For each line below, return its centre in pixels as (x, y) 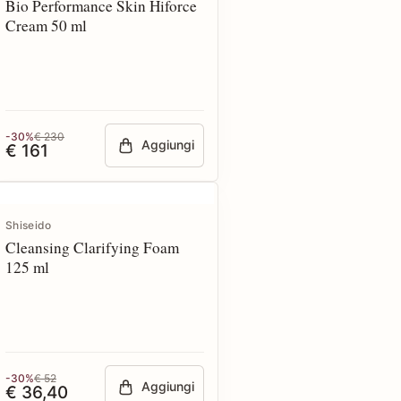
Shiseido (29, 225)
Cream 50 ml (46, 26)
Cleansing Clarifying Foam (92, 247)
